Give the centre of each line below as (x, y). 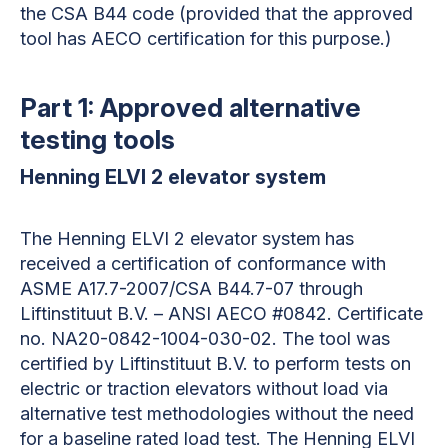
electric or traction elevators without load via (204, 388)
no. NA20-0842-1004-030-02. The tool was (205, 338)
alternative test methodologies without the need (217, 413)
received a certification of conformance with (203, 263)
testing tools (97, 139)
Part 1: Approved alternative (190, 107)
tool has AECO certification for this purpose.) (206, 38)
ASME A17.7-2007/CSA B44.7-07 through (191, 288)
